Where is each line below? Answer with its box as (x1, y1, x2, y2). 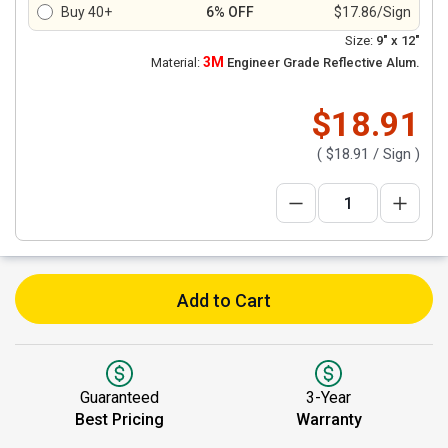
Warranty (295, 410, 362, 429)
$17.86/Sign (334, 4, 411, 20)
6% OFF (206, 4, 254, 20)
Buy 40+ (61, 4, 112, 20)
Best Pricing (75, 410, 164, 429)
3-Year (306, 388, 351, 407)
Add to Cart (177, 290, 271, 311)
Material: (151, 55, 200, 70)
